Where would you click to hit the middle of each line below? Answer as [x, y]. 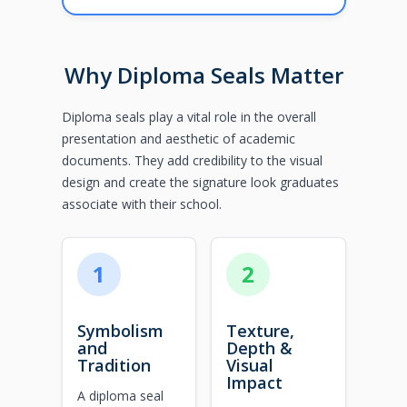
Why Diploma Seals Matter [203, 75]
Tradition [114, 365]
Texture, [260, 330]
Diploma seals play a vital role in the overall [189, 117]
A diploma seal [120, 395]
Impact [254, 382]
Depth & [259, 347]
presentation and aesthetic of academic [178, 139]
